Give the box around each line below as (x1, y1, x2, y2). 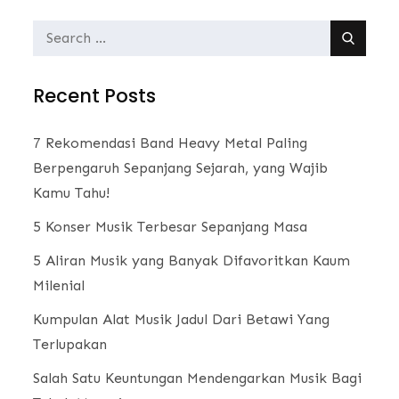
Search (33, 23, 78, 41)
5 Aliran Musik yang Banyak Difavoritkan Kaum (33, 251, 351, 269)
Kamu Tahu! (33, 183, 110, 201)
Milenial (33, 276, 85, 294)
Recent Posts (33, 82, 157, 109)
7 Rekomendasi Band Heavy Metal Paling (33, 134, 308, 151)
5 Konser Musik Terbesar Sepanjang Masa (33, 217, 308, 235)
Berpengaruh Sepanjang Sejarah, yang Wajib (33, 159, 329, 176)
